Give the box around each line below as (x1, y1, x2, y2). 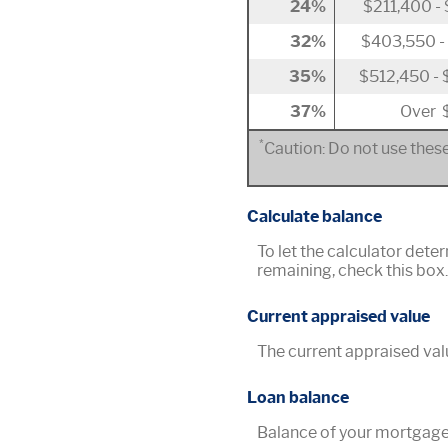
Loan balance (247, 388, 349, 408)
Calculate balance (247, 207, 382, 227)
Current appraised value (247, 307, 430, 327)
